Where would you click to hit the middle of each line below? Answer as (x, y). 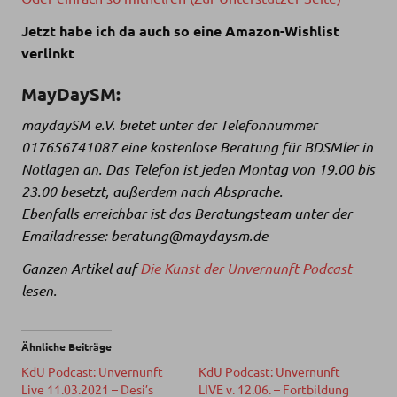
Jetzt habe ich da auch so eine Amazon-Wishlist (180, 31)
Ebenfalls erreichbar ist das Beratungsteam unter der (187, 214)
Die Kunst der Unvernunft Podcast (246, 269)
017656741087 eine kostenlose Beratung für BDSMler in (197, 147)
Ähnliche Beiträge (66, 347)
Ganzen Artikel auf (81, 269)
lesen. (39, 291)
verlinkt (48, 53)
